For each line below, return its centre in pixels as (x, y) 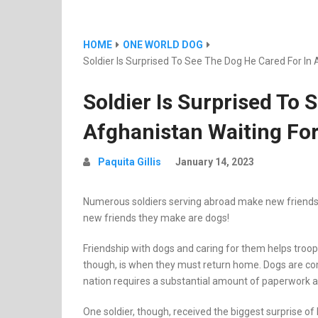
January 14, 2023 (215, 162)
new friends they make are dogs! (156, 218)
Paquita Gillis (130, 162)
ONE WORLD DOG (163, 45)
